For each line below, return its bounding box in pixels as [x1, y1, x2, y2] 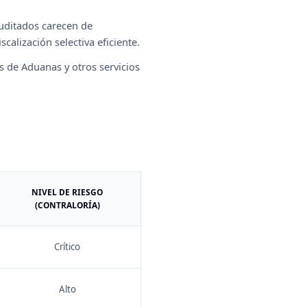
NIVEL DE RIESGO [32, 186, 103, 197]
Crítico [54, 241, 80, 253]
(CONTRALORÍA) [34, 199, 100, 210]
